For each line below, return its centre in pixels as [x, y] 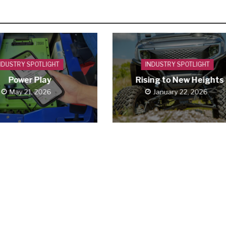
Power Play [30, 80]
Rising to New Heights [180, 80]
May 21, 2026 [30, 92]
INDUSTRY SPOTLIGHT [177, 64]
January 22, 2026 [180, 92]
